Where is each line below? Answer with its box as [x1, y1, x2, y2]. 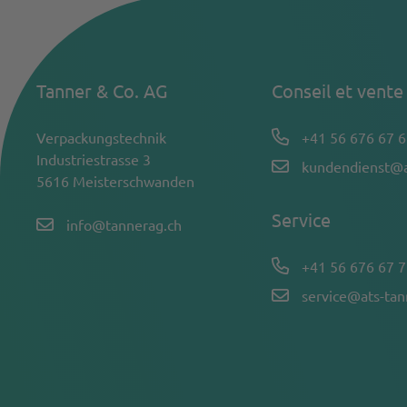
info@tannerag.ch [65, 215, 182, 233]
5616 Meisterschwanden [36, 172, 194, 190]
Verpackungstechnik [36, 128, 166, 146]
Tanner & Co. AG [36, 79, 167, 102]
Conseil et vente [272, 79, 404, 102]
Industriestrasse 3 [36, 150, 151, 168]
